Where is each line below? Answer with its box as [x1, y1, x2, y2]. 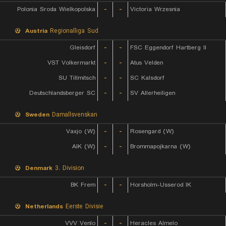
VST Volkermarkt [47, 58, 95, 68]
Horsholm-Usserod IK [130, 180, 191, 190]
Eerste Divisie [63, 202, 103, 211]
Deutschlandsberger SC [29, 88, 95, 98]
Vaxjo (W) [66, 127, 95, 136]
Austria [25, 26, 47, 36]
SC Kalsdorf [130, 73, 164, 83]
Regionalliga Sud [47, 26, 98, 36]
